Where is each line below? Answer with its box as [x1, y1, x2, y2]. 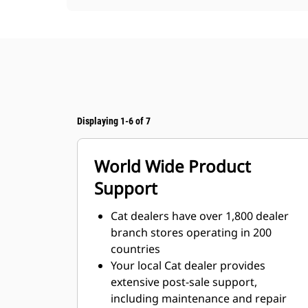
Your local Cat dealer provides [111, 258, 265, 273]
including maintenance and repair [111, 291, 287, 306]
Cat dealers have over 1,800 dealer [111, 208, 289, 223]
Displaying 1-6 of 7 [77, 115, 151, 126]
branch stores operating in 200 [111, 225, 272, 240]
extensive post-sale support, [111, 274, 257, 289]
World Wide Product [94, 155, 251, 177]
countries [111, 241, 160, 256]
